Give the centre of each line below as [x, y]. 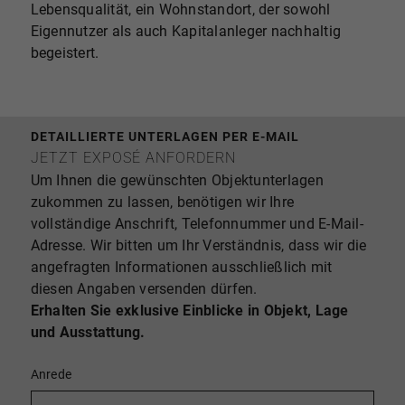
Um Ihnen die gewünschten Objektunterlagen [177, 181]
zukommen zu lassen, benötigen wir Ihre [162, 202]
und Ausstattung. [88, 333]
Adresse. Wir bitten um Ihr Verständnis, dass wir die [198, 246]
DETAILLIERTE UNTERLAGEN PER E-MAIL [165, 137]
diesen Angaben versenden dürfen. [144, 289]
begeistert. [65, 52]
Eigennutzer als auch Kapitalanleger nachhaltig [186, 31]
